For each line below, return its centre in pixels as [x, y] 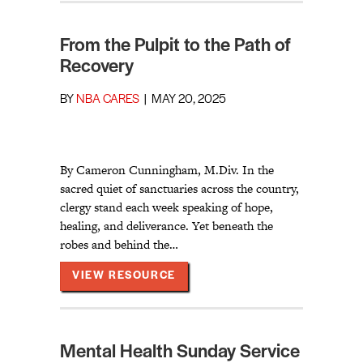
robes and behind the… [119, 245]
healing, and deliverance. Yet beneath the [167, 226]
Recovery [97, 68]
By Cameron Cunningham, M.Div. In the [167, 170]
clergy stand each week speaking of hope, [167, 207]
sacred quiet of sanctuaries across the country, [179, 189]
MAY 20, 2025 [189, 100]
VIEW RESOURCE [124, 276]
